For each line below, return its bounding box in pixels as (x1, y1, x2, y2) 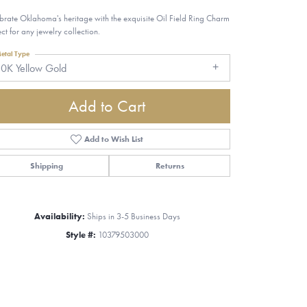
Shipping (29, 160, 63, 171)
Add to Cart (69, 95, 145, 116)
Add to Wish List (84, 133, 144, 145)
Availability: (34, 210, 85, 222)
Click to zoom (158, 242, 208, 254)
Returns (155, 160, 184, 171)
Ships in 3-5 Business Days (86, 210, 180, 222)
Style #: (65, 228, 96, 241)
